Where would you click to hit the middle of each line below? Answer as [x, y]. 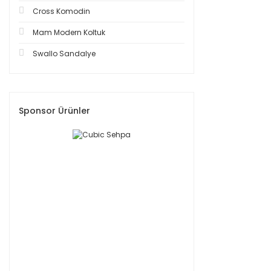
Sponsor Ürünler [54, 111]
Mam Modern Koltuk [69, 32]
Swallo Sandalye [64, 54]
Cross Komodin [61, 11]
